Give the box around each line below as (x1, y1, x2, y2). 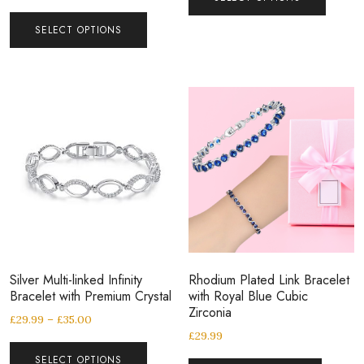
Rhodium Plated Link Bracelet (188, 270, 350, 289)
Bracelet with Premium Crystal (10, 286, 171, 305)
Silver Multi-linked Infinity (10, 270, 142, 289)
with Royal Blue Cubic (188, 286, 309, 305)
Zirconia (188, 302, 232, 322)
